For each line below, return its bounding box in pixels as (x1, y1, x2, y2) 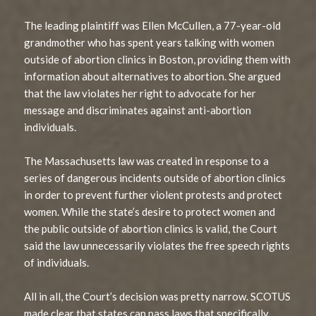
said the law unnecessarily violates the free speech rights (24, 238, 291, 252)
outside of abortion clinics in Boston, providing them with (24, 52, 291, 66)
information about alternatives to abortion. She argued (24, 69, 281, 83)
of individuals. (24, 255, 90, 269)
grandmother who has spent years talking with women (24, 35, 275, 49)
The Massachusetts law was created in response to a (24, 154, 269, 167)
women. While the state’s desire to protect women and (24, 205, 276, 218)
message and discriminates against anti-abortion (24, 103, 252, 116)
